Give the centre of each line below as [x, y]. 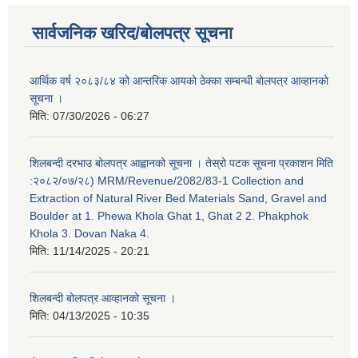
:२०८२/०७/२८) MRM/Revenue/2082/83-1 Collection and [167, 181]
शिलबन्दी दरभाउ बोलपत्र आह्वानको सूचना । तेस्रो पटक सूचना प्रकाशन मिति [181, 163]
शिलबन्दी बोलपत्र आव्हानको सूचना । [103, 298]
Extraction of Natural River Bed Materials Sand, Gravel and [178, 199]
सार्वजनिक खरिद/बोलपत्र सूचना [132, 34]
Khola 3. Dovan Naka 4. [89, 234]
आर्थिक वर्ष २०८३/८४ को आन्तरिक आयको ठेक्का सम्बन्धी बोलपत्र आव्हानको [179, 81]
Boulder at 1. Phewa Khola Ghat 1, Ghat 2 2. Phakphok [169, 216]
